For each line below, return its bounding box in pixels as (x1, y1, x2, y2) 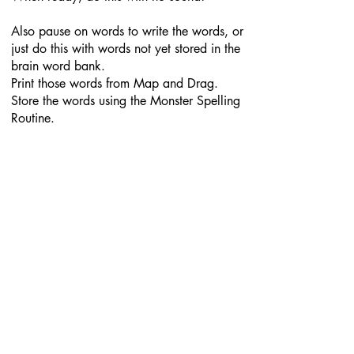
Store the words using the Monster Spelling (11, 92, 240, 109)
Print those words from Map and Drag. (11, 75, 218, 92)
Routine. (11, 110, 58, 126)
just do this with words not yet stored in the (11, 40, 240, 57)
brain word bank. (11, 58, 109, 74)
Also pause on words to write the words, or (11, 23, 243, 40)
